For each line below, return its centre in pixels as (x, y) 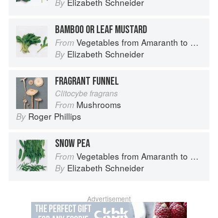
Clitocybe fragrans (86, 93)
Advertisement (109, 199)
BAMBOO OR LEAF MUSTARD (101, 30)
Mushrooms (99, 105)
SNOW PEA (73, 144)
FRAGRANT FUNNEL (87, 82)
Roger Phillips (55, 116)
